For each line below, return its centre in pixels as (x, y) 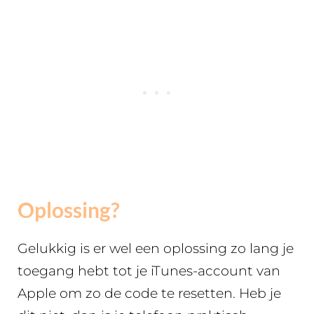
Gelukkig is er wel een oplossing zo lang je (156, 249)
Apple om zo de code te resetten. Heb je (149, 294)
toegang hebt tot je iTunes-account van (149, 271)
